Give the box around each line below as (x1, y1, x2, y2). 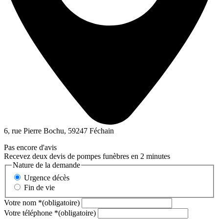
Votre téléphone (4, 208, 54, 217)
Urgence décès (24, 173, 69, 182)
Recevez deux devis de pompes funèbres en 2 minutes (4, 152, 170, 161)
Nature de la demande (13, 161, 80, 170)
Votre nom (4, 198, 38, 207)
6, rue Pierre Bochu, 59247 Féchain (4, 127, 114, 135)
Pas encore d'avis (4, 143, 57, 152)
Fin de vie (24, 183, 55, 192)
